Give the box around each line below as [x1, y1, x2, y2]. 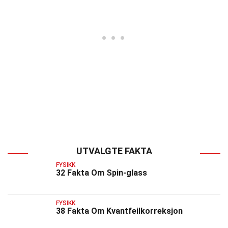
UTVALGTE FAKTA [76, 146, 152, 156]
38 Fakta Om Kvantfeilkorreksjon [56, 206, 183, 216]
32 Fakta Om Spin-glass [56, 168, 147, 178]
